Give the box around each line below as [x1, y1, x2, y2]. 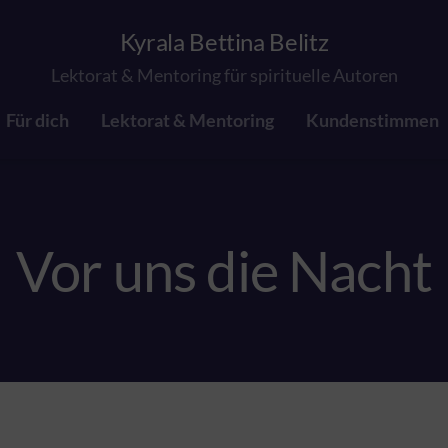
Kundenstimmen [305, 109, 439, 131]
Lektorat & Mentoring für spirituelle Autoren [50, 64, 398, 86]
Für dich [5, 109, 69, 131]
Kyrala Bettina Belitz [119, 27, 329, 56]
